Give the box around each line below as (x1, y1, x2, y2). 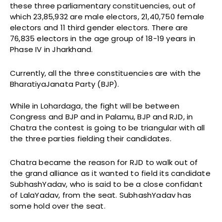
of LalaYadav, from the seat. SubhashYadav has (10, 190, 192, 201)
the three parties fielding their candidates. (10, 133, 171, 144)
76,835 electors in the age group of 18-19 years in (10, 33, 196, 44)
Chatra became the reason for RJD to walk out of (10, 157, 198, 168)
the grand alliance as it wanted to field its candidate (10, 168, 211, 179)
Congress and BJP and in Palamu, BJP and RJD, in (10, 111, 193, 122)
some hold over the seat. (10, 201, 106, 212)
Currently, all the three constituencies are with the (10, 68, 201, 79)
